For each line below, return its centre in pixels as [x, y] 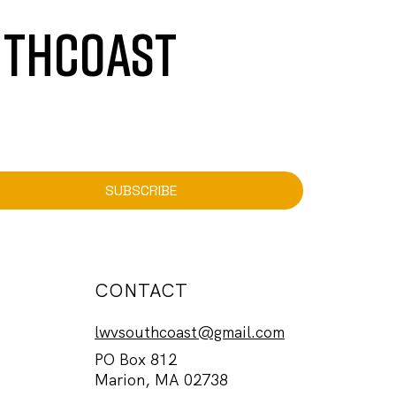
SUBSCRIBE [141, 190]
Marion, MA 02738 [162, 379]
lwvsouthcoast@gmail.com [190, 332]
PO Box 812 [136, 359]
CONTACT [141, 290]
